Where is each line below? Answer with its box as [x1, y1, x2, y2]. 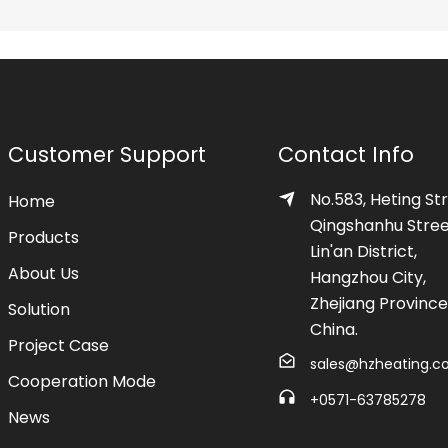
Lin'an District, [310, 239, 417, 263]
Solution [8, 297, 70, 321]
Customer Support [8, 139, 206, 169]
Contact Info [278, 139, 414, 169]
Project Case [8, 333, 109, 357]
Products [8, 225, 79, 249]
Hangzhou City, [310, 265, 426, 289]
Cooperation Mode [8, 369, 156, 393]
